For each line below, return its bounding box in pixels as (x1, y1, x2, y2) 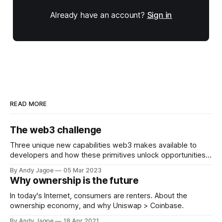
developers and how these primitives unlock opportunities (10, 151, 206, 160)
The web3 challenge (10, 124, 102, 136)
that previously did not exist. (10, 161, 105, 170)
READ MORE (10, 100, 47, 108)
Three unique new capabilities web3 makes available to (10, 141, 197, 150)
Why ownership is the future (10, 175, 139, 187)
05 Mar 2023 (63, 166, 102, 174)
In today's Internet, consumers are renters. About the (10, 191, 187, 201)
